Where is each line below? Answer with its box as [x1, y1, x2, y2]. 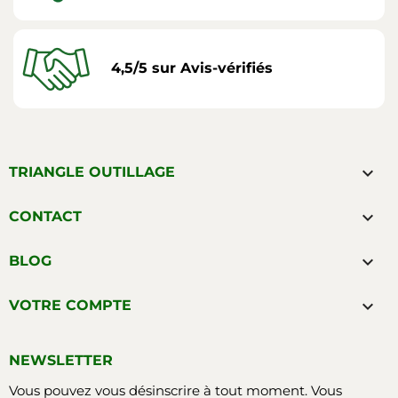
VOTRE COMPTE [9, 296, 131, 314]
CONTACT [9, 207, 82, 225]
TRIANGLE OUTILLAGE [9, 163, 175, 180]
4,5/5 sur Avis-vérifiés [111, 60, 273, 77]
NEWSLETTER [9, 351, 113, 369]
